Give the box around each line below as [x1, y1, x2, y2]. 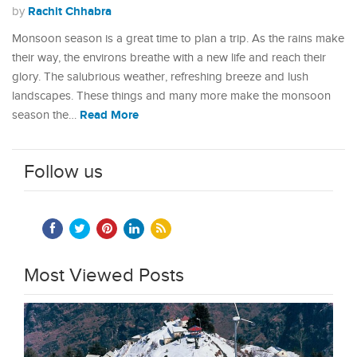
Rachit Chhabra [28, 4, 112, 19]
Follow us [24, 161, 103, 183]
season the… [12, 108, 80, 122]
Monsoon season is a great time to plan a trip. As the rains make [12, 32, 344, 45]
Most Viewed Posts [24, 265, 184, 287]
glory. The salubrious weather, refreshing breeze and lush [12, 70, 308, 84]
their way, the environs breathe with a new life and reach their [12, 51, 326, 65]
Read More [80, 108, 139, 123]
